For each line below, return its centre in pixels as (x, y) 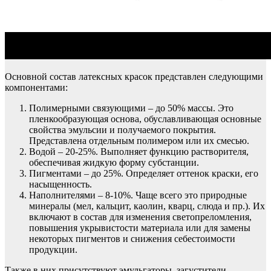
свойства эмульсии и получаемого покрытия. (122, 130)
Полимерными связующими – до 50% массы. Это (131, 108)
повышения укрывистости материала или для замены (140, 228)
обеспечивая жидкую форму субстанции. (114, 163)
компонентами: (36, 88)
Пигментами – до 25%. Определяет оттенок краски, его (144, 174)
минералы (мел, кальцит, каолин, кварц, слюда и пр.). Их (147, 206)
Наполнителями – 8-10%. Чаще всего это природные (138, 195)
